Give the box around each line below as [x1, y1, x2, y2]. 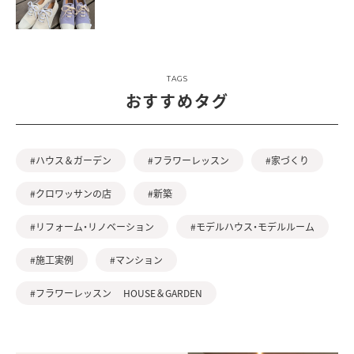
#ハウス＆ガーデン [30, 153, 111, 168]
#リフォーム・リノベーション [30, 220, 154, 234]
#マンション [110, 253, 163, 267]
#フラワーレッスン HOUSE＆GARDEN [30, 286, 202, 300]
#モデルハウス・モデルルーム [190, 220, 314, 234]
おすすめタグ [125, 89, 229, 113]
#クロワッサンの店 [30, 186, 111, 201]
